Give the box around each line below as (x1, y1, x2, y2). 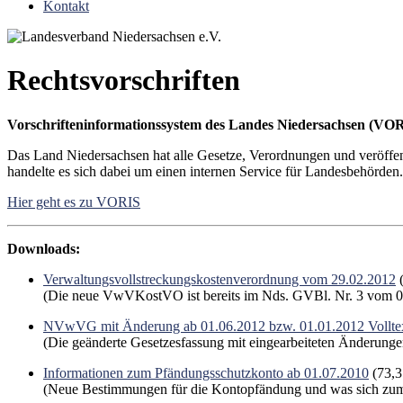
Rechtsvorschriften (7, 64, 240, 97)
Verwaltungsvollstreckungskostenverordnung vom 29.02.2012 (43, 271, 396, 287)
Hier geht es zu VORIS (7, 193, 140, 210)
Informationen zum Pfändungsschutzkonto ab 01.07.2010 (43, 364, 369, 381)
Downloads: (7, 240, 80, 256)
